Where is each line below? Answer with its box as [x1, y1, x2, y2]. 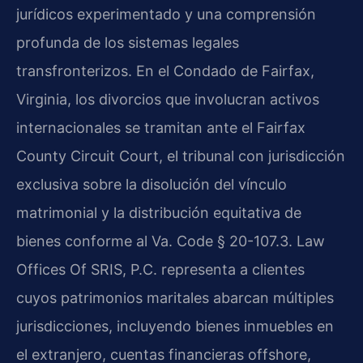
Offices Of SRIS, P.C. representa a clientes [16, 260, 305, 278]
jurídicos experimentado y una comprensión [16, 5, 316, 23]
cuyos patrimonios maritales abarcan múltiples [16, 288, 334, 306]
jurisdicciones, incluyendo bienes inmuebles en [16, 317, 334, 335]
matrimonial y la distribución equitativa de [16, 203, 301, 221]
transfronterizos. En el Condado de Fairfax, [16, 62, 314, 79]
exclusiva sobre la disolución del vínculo [16, 175, 287, 193]
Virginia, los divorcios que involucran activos [16, 90, 319, 108]
